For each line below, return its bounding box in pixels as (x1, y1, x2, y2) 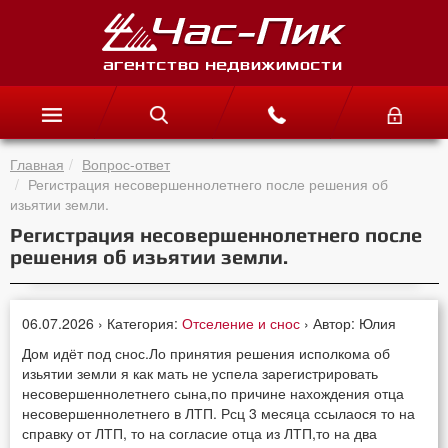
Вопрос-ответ (82, 153, 170, 174)
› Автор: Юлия (304, 312, 397, 333)
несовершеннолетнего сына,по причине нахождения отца (22, 382, 405, 403)
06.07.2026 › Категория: (22, 312, 183, 333)
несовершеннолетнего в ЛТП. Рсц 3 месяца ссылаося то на (22, 402, 416, 423)
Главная (10, 153, 64, 174)
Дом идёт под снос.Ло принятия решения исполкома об (22, 342, 391, 363)
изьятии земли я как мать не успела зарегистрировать (22, 362, 379, 383)
